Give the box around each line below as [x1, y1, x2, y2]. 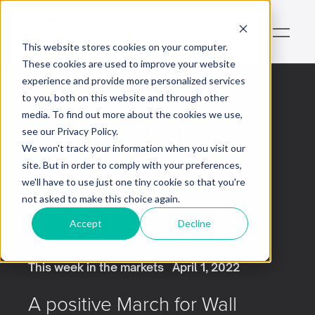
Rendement [45, 110, 188, 150]
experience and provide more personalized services [21, 74, 245, 86]
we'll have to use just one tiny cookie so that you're [21, 175, 245, 188]
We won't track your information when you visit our [21, 141, 245, 154]
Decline [177, 217, 211, 229]
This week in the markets [28, 260, 164, 275]
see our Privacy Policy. [21, 124, 118, 137]
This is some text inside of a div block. [45, 158, 250, 173]
